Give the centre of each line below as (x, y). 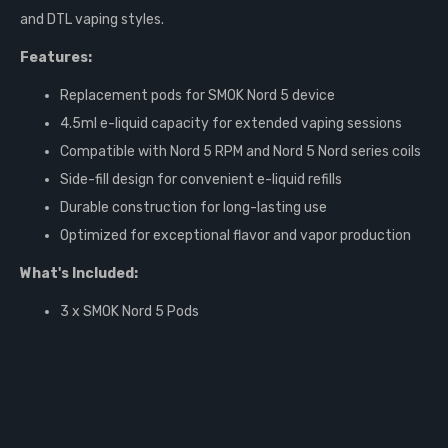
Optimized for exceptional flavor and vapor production (235, 235)
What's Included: (79, 273)
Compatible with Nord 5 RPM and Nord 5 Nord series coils (240, 151)
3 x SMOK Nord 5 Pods (129, 311)
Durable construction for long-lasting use (193, 207)
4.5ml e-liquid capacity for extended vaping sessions (231, 123)
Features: (56, 57)
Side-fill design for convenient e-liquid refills (201, 179)
